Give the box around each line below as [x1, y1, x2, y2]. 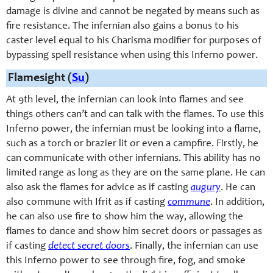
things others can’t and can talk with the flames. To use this [6, 110, 264, 120]
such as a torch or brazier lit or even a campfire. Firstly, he [6, 139, 258, 149]
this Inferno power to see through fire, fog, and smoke [6, 256, 246, 266]
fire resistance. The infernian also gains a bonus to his [6, 21, 239, 32]
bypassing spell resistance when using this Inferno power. [6, 51, 258, 61]
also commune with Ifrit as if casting [6, 197, 168, 208]
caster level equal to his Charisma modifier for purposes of [6, 36, 261, 46]
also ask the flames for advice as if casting [6, 183, 191, 193]
